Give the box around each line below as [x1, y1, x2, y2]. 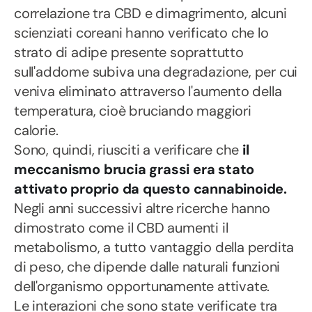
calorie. [14, 121, 58, 139]
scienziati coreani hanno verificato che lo [14, 24, 269, 42]
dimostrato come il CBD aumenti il [14, 219, 228, 237]
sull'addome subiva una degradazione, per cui [14, 63, 298, 81]
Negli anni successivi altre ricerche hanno [14, 199, 270, 217]
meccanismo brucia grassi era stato [14, 160, 255, 178]
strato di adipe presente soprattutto [14, 43, 244, 61]
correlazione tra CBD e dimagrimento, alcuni [14, 4, 287, 22]
